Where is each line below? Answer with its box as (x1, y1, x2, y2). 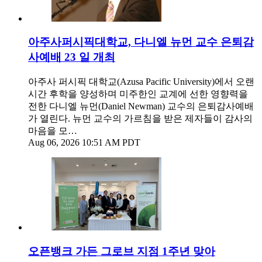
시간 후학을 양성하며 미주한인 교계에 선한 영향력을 (28, 88, 248, 99)
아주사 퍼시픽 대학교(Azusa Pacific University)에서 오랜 (28, 76, 254, 87)
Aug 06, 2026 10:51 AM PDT (28, 137, 140, 147)
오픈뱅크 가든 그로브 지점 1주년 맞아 (28, 244, 215, 257)
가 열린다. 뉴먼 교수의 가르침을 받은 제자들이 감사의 (28, 113, 253, 123)
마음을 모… (28, 125, 77, 136)
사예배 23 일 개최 (28, 51, 115, 64)
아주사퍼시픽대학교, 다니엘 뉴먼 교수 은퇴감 (28, 36, 254, 49)
